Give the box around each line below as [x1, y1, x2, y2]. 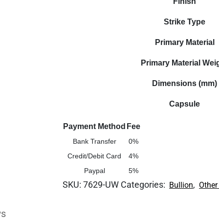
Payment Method [63, 122, 126, 131]
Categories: [121, 179, 168, 190]
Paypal [84, 167, 105, 175]
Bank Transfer [72, 137, 116, 145]
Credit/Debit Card [67, 152, 122, 160]
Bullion [169, 180, 194, 190]
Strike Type [164, 18, 206, 26]
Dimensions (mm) [152, 79, 218, 88]
